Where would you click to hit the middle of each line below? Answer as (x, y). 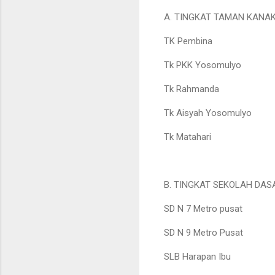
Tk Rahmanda (192, 89)
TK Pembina (188, 41)
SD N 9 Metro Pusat (203, 232)
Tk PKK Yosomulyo (203, 65)
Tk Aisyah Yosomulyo (208, 113)
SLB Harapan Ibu (197, 256)
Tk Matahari (188, 137)
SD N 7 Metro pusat (203, 208)
